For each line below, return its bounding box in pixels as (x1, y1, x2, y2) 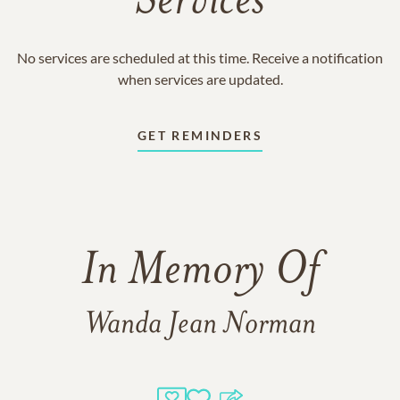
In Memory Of (81, 249, 319, 296)
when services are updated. (117, 71, 283, 87)
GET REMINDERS (137, 128, 263, 143)
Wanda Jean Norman (84, 310, 316, 341)
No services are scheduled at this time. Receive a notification (17, 49, 383, 66)
